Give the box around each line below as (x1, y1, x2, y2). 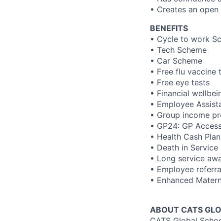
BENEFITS (150, 23, 188, 33)
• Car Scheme (150, 55, 202, 66)
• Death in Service (150, 142, 218, 152)
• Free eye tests (150, 77, 210, 87)
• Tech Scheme (150, 44, 207, 55)
